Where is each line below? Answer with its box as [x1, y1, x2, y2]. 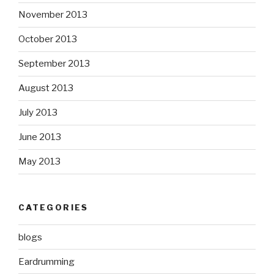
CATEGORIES [18, 202, 89, 212]
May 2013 [18, 156, 61, 167]
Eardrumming [18, 256, 75, 267]
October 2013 [18, 34, 77, 45]
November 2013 [18, 9, 87, 20]
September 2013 [18, 58, 90, 69]
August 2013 [18, 83, 73, 94]
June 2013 [18, 131, 61, 143]
